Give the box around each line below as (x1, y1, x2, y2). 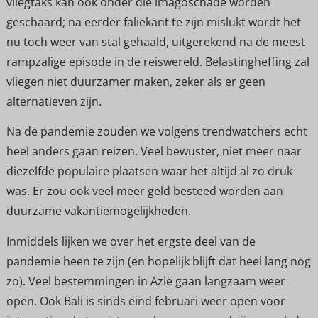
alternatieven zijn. (6, 93, 102, 109)
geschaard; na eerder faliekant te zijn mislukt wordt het (6, 13, 301, 30)
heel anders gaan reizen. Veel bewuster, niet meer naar (6, 143, 302, 160)
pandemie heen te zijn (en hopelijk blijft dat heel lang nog (6, 253, 311, 269)
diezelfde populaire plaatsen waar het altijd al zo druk (6, 163, 292, 180)
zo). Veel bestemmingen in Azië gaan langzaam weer (6, 273, 285, 289)
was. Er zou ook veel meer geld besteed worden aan (6, 183, 283, 199)
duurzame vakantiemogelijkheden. (6, 203, 191, 219)
